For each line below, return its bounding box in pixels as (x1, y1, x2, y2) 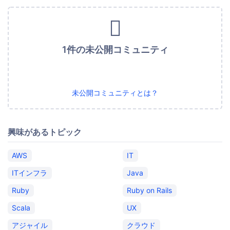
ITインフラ (12, 168, 48, 177)
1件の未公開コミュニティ (62, 44, 168, 55)
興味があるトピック (8, 127, 82, 137)
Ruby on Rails (127, 186, 172, 195)
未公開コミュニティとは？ (72, 88, 158, 97)
